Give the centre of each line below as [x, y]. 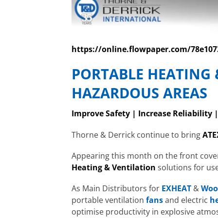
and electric [186, 200]
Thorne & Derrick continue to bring [137, 135]
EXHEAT [176, 188]
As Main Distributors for [117, 188]
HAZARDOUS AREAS [139, 92]
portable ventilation [109, 200]
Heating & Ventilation [114, 167]
